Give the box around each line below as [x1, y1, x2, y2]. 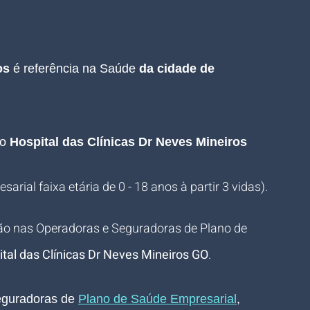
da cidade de [139, 62, 218, 75]
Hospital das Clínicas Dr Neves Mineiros [10, 135, 250, 149]
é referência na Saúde [13, 62, 139, 75]
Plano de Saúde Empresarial [78, 292, 237, 306]
